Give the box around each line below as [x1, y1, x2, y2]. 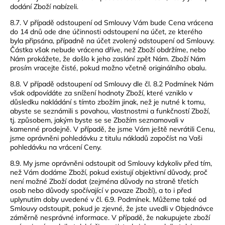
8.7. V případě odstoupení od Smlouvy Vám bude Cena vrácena [10, 18, 213, 27]
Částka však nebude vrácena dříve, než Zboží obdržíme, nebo [10, 45, 206, 54]
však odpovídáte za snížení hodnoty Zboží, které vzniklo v [10, 88, 192, 97]
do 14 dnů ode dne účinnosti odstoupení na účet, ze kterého [10, 27, 202, 36]
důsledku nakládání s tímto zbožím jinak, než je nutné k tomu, [10, 97, 205, 106]
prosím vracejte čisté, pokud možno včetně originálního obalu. [10, 63, 206, 72]
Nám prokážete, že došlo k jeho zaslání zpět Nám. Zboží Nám [10, 54, 205, 63]
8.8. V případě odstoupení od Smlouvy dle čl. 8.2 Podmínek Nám [10, 79, 213, 88]
